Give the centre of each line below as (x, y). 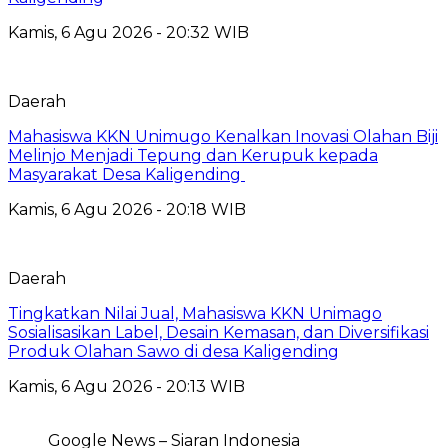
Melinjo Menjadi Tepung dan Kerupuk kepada (193, 155)
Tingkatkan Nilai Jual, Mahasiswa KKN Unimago (195, 313)
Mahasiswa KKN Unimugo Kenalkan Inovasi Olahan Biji (223, 136)
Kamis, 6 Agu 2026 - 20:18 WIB (127, 209)
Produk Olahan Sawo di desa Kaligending (173, 351)
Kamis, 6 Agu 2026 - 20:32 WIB (128, 32)
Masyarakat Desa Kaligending (126, 174)
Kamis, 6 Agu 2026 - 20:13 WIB (126, 386)
